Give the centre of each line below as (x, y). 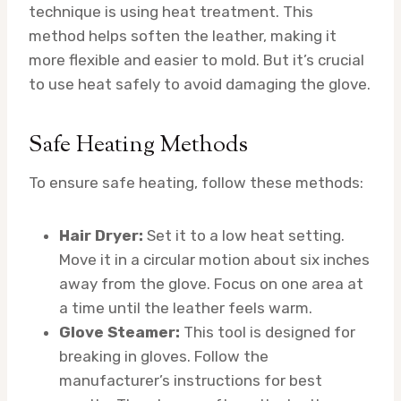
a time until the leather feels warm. (186, 307)
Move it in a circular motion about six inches (214, 259)
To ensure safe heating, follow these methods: (196, 182)
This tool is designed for (268, 332)
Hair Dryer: (101, 235)
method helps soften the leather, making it (183, 35)
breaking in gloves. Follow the (164, 356)
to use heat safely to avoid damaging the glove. (200, 84)
